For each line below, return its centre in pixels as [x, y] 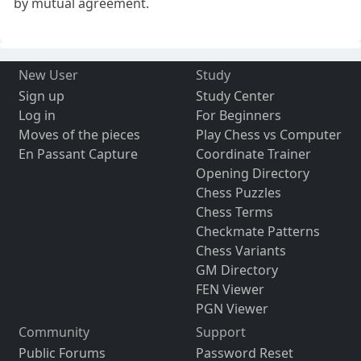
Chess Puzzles [238, 193]
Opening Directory [252, 174]
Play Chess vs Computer [268, 135]
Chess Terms [234, 212]
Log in [37, 116]
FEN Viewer [230, 290]
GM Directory [237, 270]
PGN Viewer [232, 309]
